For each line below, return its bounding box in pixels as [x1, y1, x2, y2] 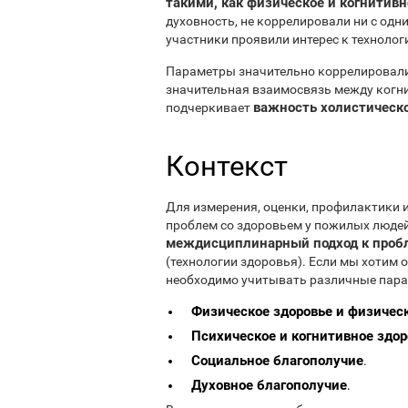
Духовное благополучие [191, 376, 347, 393]
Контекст [166, 148, 288, 183]
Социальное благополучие [191, 352, 363, 369]
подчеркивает [166, 99, 253, 115]
